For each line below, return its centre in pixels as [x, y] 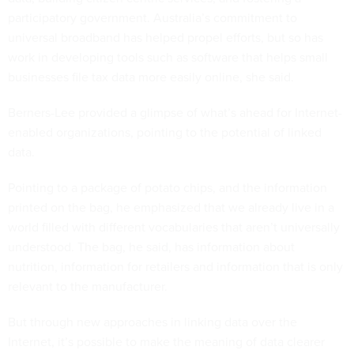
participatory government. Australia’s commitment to [153, 17]
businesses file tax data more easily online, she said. [151, 77]
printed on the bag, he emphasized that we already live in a [171, 207]
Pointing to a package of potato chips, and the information [168, 187]
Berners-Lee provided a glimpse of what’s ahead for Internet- [175, 112]
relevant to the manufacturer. [88, 286]
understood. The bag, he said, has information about [151, 247]
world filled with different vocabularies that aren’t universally [174, 227]
